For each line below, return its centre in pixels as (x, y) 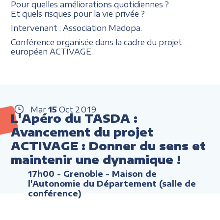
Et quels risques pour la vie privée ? (78, 13)
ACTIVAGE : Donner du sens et (109, 146)
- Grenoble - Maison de (106, 174)
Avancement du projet (82, 132)
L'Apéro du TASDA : (74, 118)
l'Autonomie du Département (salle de (112, 183)
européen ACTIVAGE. (52, 51)
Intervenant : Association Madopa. (77, 27)
